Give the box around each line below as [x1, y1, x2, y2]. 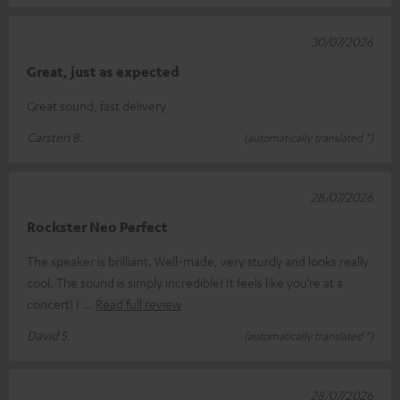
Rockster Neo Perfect [27, 218, 168, 237]
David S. [27, 327, 71, 344]
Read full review [96, 296, 181, 312]
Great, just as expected [27, 62, 179, 81]
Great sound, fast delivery [27, 97, 166, 114]
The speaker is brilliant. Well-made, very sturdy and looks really [27, 253, 369, 270]
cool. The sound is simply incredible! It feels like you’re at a [27, 274, 343, 291]
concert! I [27, 296, 82, 312]
